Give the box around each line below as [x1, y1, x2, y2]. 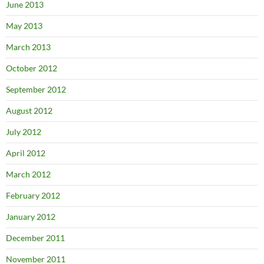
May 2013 [6, 21, 42, 31]
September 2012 [6, 84, 66, 94]
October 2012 [6, 63, 57, 73]
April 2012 [6, 148, 45, 158]
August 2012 [6, 105, 52, 115]
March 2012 [6, 169, 51, 179]
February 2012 [6, 190, 60, 200]
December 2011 [6, 233, 65, 243]
